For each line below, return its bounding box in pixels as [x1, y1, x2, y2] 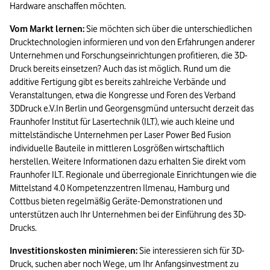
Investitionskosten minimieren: [10, 245, 137, 257]
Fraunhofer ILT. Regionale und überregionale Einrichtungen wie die [10, 169, 257, 181]
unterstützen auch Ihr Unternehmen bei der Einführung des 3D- [10, 209, 246, 221]
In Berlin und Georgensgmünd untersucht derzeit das [56, 103, 254, 115]
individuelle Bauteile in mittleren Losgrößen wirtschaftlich [10, 143, 224, 154]
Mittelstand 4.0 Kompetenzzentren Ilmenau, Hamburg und [10, 183, 230, 194]
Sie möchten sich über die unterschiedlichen [84, 24, 252, 35]
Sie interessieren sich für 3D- [137, 245, 245, 257]
